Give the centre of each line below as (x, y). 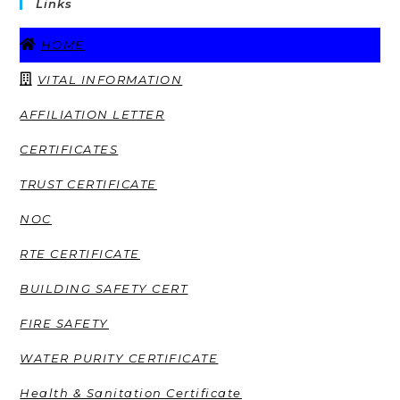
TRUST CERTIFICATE (88, 183)
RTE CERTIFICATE (80, 253)
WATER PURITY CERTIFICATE (119, 358)
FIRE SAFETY (64, 323)
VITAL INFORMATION (110, 79)
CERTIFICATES (69, 149)
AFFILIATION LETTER (92, 114)
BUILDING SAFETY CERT (104, 288)
